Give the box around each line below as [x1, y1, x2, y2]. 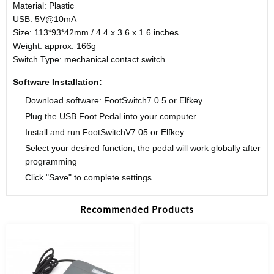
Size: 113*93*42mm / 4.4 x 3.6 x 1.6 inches [13, 28, 179, 37]
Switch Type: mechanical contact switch [13, 54, 165, 64]
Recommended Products [80, 204, 194, 216]
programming [25, 157, 77, 166]
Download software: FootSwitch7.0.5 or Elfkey [25, 95, 202, 105]
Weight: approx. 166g [13, 41, 96, 51]
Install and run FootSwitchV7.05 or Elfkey [25, 127, 184, 137]
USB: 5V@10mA [13, 14, 76, 24]
